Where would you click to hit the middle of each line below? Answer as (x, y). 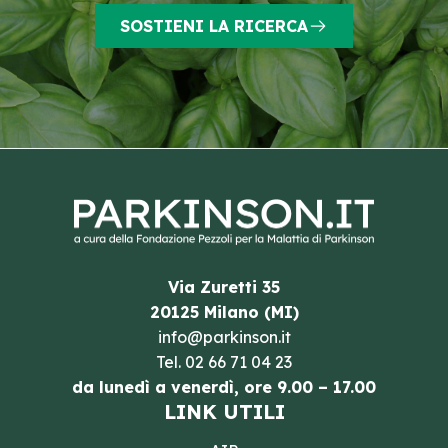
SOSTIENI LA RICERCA (214, 26)
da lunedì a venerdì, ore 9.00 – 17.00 (224, 387)
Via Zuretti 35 (224, 287)
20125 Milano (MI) (224, 312)
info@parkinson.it (224, 337)
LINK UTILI (224, 411)
